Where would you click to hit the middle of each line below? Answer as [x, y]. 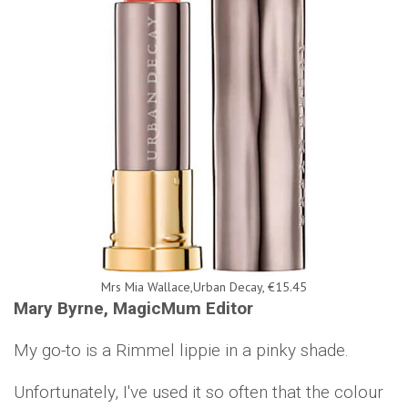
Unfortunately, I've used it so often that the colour [199, 393]
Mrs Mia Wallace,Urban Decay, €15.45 [204, 287]
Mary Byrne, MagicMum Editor [133, 309]
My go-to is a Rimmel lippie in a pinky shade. [181, 351]
